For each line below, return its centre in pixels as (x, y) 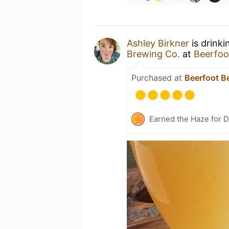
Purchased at (158, 78)
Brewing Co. (153, 54)
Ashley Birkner (158, 43)
